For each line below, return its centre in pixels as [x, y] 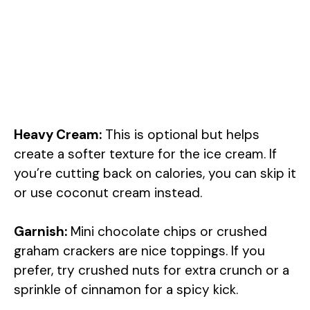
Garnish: [40, 231]
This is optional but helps [181, 134]
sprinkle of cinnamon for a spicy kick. [126, 290]
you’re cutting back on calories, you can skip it [155, 173]
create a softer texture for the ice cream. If [145, 154]
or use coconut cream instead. [108, 192]
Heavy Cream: [58, 134]
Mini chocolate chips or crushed [167, 231]
